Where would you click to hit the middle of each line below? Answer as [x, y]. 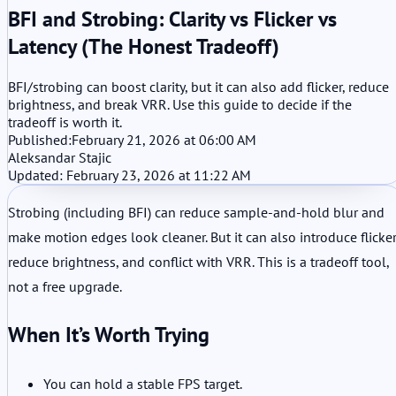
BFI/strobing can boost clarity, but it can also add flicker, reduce [198, 86]
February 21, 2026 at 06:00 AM [164, 139]
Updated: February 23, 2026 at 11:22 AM [129, 175]
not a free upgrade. [65, 286]
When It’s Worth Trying [109, 334]
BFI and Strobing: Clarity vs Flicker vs [172, 19]
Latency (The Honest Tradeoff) [144, 46]
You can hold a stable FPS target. [143, 383]
